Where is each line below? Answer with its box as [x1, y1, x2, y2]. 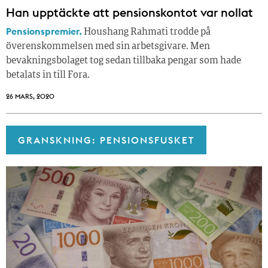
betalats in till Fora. [6, 71, 90, 81]
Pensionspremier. [6, 25, 82, 38]
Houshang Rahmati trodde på [82, 28, 211, 38]
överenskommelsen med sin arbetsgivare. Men [6, 42, 210, 52]
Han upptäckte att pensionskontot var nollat [6, 5, 253, 20]
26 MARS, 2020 [6, 92, 54, 101]
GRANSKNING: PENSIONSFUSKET [18, 134, 194, 147]
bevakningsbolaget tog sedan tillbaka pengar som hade [6, 56, 241, 66]
